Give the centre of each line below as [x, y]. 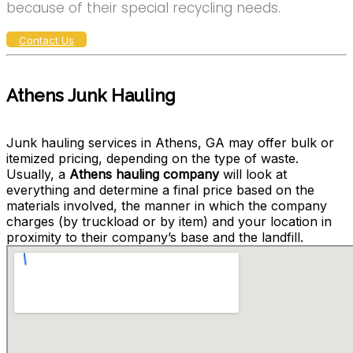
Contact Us [46, 40]
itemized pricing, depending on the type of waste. [152, 159]
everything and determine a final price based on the [160, 190]
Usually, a [38, 175]
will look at [253, 175]
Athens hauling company [144, 175]
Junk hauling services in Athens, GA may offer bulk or [170, 143]
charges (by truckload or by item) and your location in [169, 222]
